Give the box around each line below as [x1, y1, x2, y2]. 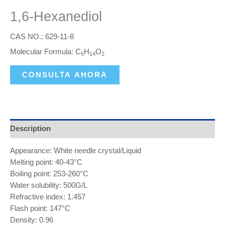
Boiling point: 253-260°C [10, 170, 88, 178]
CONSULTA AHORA [22, 71, 107, 79]
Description [10, 124, 51, 133]
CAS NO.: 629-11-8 [10, 33, 74, 41]
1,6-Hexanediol [10, 8, 102, 24]
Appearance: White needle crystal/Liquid [10, 147, 141, 155]
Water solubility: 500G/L [10, 181, 87, 190]
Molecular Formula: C [10, 48, 81, 56]
